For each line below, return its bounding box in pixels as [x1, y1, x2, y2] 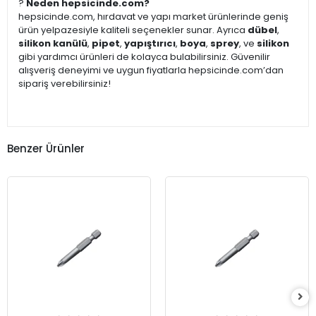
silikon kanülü [18, 37, 87, 51]
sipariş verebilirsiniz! [18, 77, 111, 91]
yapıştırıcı [124, 37, 176, 51]
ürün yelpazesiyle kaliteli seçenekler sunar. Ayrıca [18, 23, 248, 37]
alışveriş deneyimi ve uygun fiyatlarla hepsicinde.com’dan [18, 63, 284, 78]
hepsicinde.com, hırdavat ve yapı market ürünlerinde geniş [18, 10, 288, 24]
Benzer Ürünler [7, 140, 85, 156]
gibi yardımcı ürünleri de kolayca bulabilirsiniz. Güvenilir [18, 50, 270, 64]
